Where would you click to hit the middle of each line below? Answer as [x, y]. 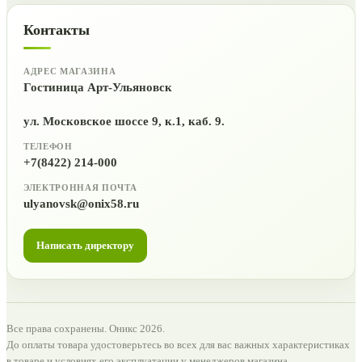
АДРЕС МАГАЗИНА [70, 71]
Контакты [57, 29]
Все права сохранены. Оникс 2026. [86, 328]
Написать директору [85, 246]
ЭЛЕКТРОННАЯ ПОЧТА [80, 187]
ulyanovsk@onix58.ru [81, 203]
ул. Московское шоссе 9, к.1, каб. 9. [124, 121]
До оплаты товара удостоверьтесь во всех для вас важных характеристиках [178, 344]
